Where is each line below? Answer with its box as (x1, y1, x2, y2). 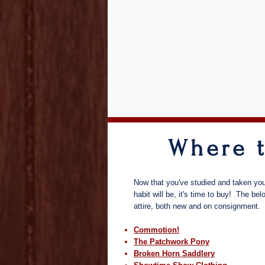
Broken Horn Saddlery (134, 249, 215, 258)
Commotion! (134, 225, 179, 234)
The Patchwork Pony (134, 237, 209, 246)
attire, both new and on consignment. (134, 202, 263, 211)
